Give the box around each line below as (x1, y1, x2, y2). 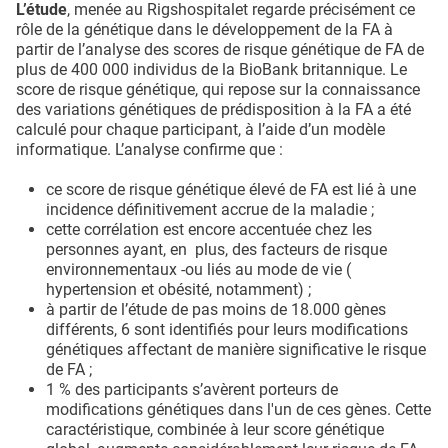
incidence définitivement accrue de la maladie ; (46, 199, 374, 219)
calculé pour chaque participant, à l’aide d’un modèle (16, 119, 385, 139)
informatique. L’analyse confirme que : (16, 139, 283, 159)
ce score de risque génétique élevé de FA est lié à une (46, 179, 416, 199)
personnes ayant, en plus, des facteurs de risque (46, 239, 387, 259)
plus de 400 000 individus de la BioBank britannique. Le (16, 59, 407, 79)
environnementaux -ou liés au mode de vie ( (46, 259, 351, 279)
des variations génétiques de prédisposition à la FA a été (16, 99, 411, 119)
